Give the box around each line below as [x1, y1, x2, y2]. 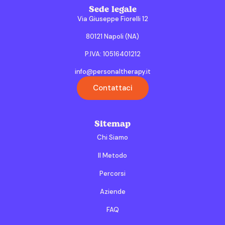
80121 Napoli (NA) [86, 32, 139, 41]
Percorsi [99, 169, 126, 178]
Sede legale [88, 6, 137, 14]
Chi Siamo [97, 133, 128, 142]
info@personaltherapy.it [74, 67, 151, 76]
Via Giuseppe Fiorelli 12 [77, 15, 148, 23]
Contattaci [92, 83, 133, 93]
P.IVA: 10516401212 [84, 50, 141, 58]
